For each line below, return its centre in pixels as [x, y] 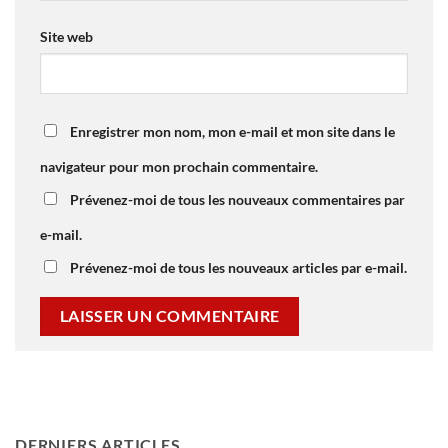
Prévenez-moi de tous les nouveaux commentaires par [237, 199]
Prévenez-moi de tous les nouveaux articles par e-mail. [238, 267]
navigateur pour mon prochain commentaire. [179, 166]
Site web [66, 36]
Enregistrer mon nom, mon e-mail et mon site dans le [232, 131]
